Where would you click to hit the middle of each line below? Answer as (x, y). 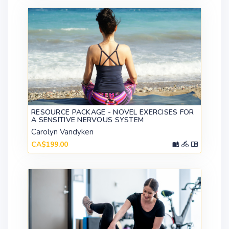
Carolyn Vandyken (62, 132)
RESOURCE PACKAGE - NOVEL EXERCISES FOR (113, 112)
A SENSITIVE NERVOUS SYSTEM (88, 120)
